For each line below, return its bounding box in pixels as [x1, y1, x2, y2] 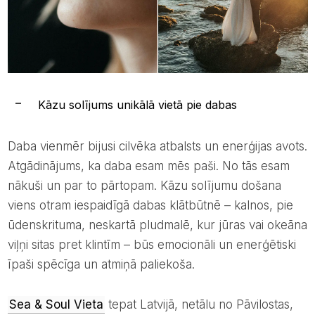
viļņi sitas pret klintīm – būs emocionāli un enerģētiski [7, 238, 296, 252]
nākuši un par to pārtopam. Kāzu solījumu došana [7, 179, 281, 193]
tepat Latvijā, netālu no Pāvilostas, [104, 297, 293, 312]
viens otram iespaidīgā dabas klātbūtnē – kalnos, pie [7, 198, 293, 213]
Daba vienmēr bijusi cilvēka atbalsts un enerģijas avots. [7, 139, 16, 154]
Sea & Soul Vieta [16, 297, 103, 312]
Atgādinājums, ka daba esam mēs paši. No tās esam [7, 159, 290, 174]
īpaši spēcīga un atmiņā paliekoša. [7, 257, 195, 272]
